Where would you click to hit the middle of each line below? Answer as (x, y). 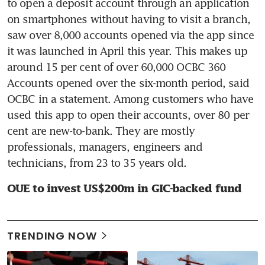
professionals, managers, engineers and (105, 146)
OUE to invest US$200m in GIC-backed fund (124, 188)
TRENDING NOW (52, 235)
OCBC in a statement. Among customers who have (130, 98)
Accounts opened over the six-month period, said (128, 83)
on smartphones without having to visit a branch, (129, 19)
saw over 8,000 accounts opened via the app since (130, 35)
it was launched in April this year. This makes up (127, 51)
